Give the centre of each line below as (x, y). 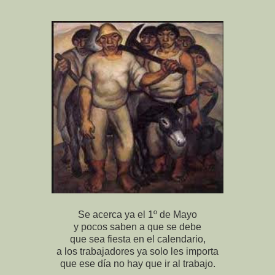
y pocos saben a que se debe (137, 227)
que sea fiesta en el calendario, (137, 239)
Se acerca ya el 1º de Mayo (137, 215)
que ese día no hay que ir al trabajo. (137, 264)
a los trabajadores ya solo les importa (137, 252)
